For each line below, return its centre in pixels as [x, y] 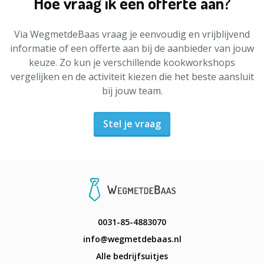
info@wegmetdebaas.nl [132, 239]
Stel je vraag [132, 124]
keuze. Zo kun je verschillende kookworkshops [132, 62]
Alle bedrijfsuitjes [132, 256]
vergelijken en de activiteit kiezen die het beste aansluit [132, 77]
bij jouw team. [132, 91]
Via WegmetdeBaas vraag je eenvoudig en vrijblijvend [132, 34]
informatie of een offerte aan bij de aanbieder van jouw [132, 48]
